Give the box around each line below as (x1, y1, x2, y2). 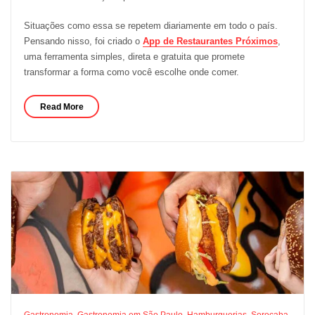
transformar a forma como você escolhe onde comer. (23, 67, 239, 78)
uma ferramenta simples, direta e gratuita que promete (23, 51, 245, 63)
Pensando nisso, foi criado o (23, 36, 143, 47)
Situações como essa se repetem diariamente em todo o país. (23, 20, 278, 32)
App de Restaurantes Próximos (142, 36, 278, 47)
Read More (39, 101, 84, 112)
